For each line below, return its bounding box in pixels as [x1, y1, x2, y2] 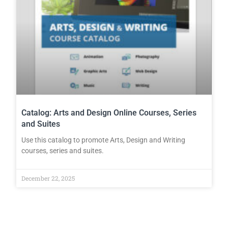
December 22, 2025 [21, 174, 75, 182]
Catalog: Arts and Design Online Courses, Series [21, 107, 197, 118]
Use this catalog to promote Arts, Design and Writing [21, 135, 186, 144]
